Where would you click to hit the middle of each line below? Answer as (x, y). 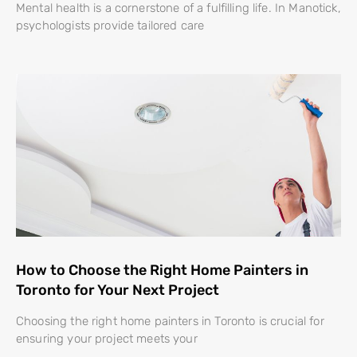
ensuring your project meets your (107, 338)
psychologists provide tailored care (110, 25)
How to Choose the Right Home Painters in (162, 270)
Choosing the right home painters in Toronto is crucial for (170, 321)
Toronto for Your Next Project (118, 290)
